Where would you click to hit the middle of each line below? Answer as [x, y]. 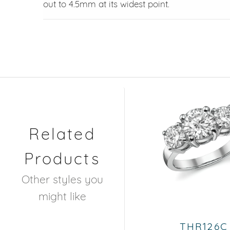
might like [62, 196]
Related [62, 133]
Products [62, 158]
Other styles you [62, 179]
